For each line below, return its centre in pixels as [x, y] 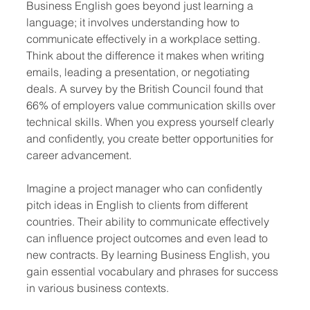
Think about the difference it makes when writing [147, 55]
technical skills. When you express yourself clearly [152, 122]
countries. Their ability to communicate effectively [149, 221]
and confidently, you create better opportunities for [151, 138]
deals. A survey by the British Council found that [146, 89]
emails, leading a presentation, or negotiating [139, 72]
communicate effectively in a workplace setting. [145, 39]
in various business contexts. [98, 288]
